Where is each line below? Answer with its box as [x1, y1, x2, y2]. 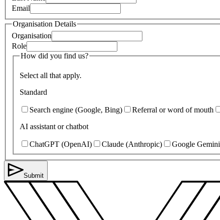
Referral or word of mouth [132, 105, 214, 114]
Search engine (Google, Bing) [29, 105, 122, 114]
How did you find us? [21, 52, 88, 60]
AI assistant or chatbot [20, 122, 88, 131]
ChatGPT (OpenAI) [29, 139, 92, 148]
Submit [24, 171, 44, 179]
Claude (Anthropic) [102, 139, 162, 148]
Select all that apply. [20, 71, 82, 80]
